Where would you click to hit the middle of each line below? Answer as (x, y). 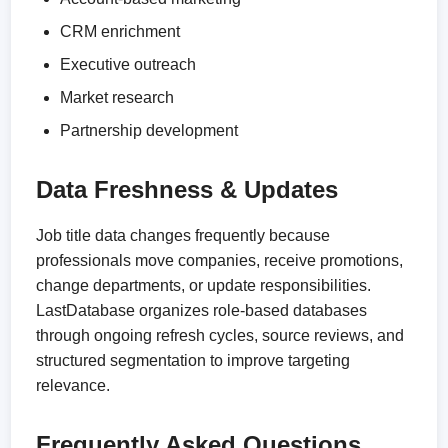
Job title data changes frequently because (183, 235)
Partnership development (149, 130)
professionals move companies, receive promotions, (220, 260)
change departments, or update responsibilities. (204, 285)
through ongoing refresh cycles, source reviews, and (220, 335)
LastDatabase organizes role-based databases (202, 310)
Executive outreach (128, 64)
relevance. (73, 385)
